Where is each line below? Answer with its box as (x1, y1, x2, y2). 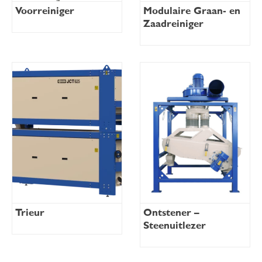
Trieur (15, 207, 44, 218)
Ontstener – (143, 207, 199, 218)
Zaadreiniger (143, 19, 204, 29)
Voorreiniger (15, 6, 74, 16)
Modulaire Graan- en (143, 6, 240, 16)
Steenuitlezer (143, 220, 206, 230)
